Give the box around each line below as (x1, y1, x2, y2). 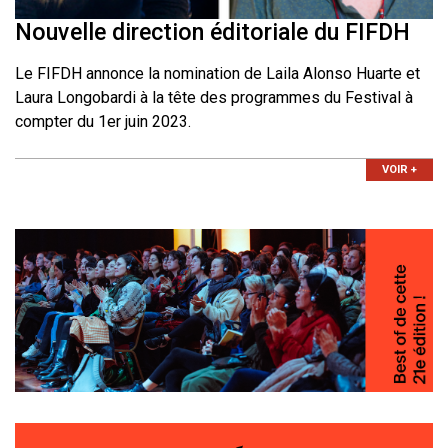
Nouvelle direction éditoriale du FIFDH (15, 18, 410, 47)
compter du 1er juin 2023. (15, 112, 191, 132)
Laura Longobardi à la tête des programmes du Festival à (15, 88, 413, 108)
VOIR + (382, 163, 417, 177)
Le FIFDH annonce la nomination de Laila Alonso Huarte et (15, 64, 420, 84)
